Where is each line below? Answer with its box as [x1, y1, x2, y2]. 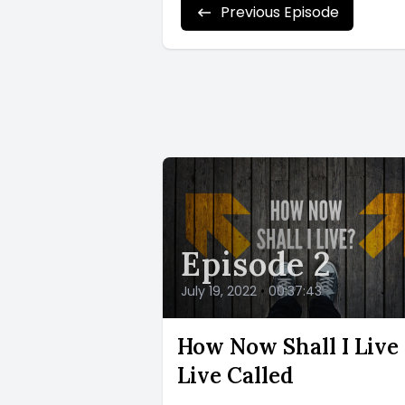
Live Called [177, 362, 294, 391]
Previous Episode [221, 2, 339, 23]
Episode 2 [181, 243, 333, 286]
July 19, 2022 [181, 282, 257, 301]
